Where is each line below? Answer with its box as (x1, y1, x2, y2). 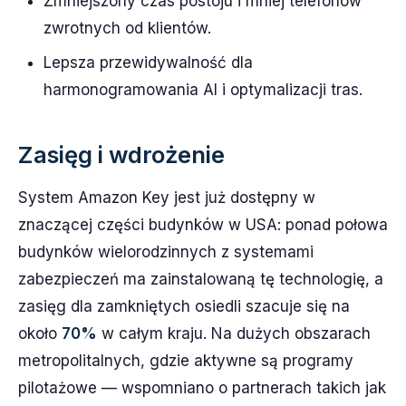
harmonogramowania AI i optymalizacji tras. (43, 81, 362, 99)
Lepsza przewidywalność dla (43, 53, 253, 72)
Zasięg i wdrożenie (18, 140, 225, 169)
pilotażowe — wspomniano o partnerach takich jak (18, 379, 386, 397)
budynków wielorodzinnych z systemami (18, 243, 314, 261)
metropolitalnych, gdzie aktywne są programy (18, 352, 353, 370)
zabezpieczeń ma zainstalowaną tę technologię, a (18, 270, 383, 288)
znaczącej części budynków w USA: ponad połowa (18, 216, 388, 234)
